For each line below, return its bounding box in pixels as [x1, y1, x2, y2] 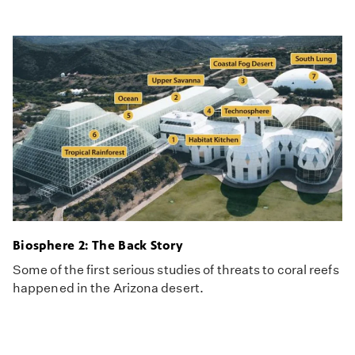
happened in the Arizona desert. [13, 281, 204, 296]
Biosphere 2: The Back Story [13, 238, 183, 254]
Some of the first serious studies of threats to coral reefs [13, 262, 339, 278]
